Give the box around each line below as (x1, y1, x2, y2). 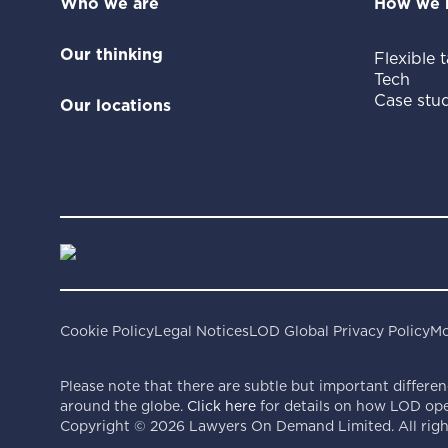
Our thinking (59, 45, 163, 64)
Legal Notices (153, 322, 249, 339)
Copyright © (59, 417, 150, 434)
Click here (186, 397, 256, 414)
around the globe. (59, 397, 187, 414)
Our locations (59, 96, 171, 115)
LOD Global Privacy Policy (248, 322, 430, 339)
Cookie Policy (59, 322, 154, 339)
